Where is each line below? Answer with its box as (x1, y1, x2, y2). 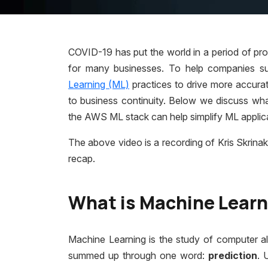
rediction (214, 249, 257, 261)
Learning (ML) (68, 78, 130, 90)
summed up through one (68, 249, 180, 261)
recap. (68, 153, 95, 165)
